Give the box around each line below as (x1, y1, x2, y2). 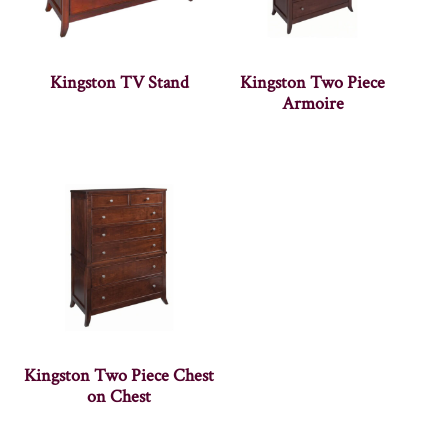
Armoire (281, 92, 344, 116)
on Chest (87, 385, 152, 409)
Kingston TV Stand (49, 71, 189, 95)
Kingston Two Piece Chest (24, 364, 215, 388)
